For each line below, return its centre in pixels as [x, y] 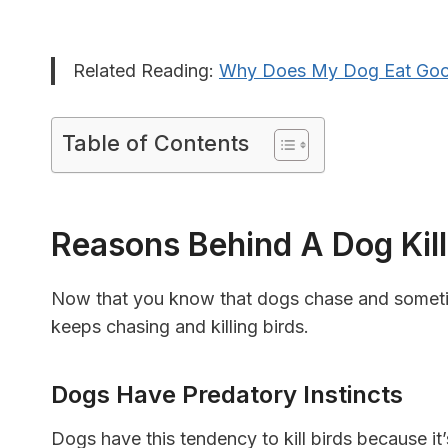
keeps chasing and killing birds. [182, 327]
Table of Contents [155, 143]
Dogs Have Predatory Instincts [227, 395]
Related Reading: [146, 71]
